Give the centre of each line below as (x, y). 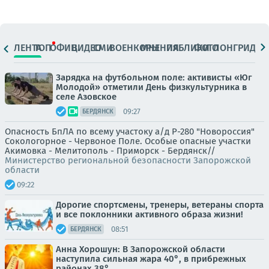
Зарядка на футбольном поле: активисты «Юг (154, 77)
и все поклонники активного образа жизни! (150, 214)
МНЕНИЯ (160, 47)
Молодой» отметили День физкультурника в (151, 87)
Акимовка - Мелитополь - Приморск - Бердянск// (110, 151)
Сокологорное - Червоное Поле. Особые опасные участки (128, 141)
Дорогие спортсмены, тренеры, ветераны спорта (160, 205)
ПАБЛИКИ (188, 47)
